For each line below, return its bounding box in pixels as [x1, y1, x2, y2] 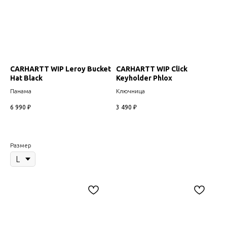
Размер [10, 141, 31, 148]
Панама [10, 88, 31, 95]
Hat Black [10, 74, 43, 83]
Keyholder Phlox [116, 74, 172, 83]
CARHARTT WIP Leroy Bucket [10, 65, 111, 73]
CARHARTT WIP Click [116, 65, 187, 73]
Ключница [116, 88, 145, 95]
